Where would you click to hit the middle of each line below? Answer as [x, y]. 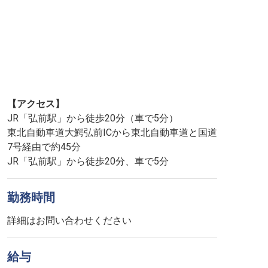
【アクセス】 [36, 104]
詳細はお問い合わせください [69, 220]
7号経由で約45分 [44, 147]
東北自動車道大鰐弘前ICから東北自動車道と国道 [112, 133]
